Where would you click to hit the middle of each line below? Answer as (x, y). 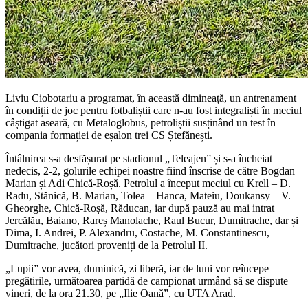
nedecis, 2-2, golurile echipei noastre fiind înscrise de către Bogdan (150, 170)
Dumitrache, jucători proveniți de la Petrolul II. (107, 245)
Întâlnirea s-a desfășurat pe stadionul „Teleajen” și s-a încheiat (139, 158)
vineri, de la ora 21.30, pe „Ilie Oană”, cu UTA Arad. (121, 293)
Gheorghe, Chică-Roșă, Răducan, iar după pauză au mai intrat (140, 208)
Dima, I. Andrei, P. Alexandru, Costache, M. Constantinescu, (137, 232)
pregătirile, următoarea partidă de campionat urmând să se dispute (147, 280)
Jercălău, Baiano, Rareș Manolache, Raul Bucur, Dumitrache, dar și (152, 220)
